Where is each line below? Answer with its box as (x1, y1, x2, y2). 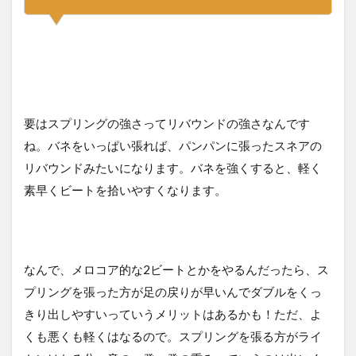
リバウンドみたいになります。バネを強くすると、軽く (24, 161, 322, 176)
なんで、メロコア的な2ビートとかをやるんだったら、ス (24, 262, 329, 277)
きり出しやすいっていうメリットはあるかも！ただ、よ (24, 307, 322, 322)
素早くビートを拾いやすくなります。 (24, 183, 226, 198)
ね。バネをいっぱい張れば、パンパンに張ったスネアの (24, 138, 322, 153)
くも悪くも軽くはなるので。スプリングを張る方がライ (24, 329, 322, 344)
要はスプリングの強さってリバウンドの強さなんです (24, 116, 310, 131)
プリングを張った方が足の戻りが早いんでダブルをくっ (24, 284, 322, 300)
